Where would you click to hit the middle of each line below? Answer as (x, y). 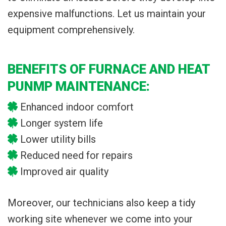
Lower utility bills (58, 139)
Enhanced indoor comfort (77, 107)
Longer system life (62, 123)
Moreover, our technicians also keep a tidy (101, 203)
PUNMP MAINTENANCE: (79, 87)
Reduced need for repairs (76, 156)
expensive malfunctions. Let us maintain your (107, 14)
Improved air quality (64, 172)
